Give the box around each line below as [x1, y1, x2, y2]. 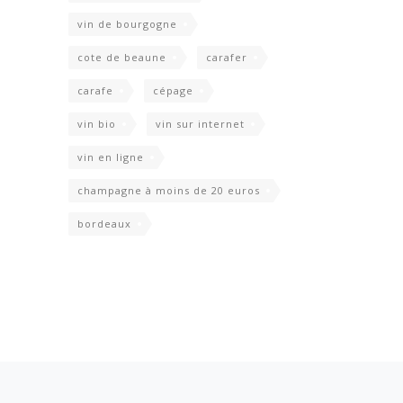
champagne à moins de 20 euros [77, 184, 260, 198]
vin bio [77, 117, 116, 131]
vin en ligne [77, 150, 144, 165]
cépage [153, 84, 193, 98]
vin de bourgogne [77, 17, 177, 31]
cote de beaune [77, 50, 166, 65]
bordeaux [77, 217, 131, 231]
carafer [206, 50, 247, 65]
